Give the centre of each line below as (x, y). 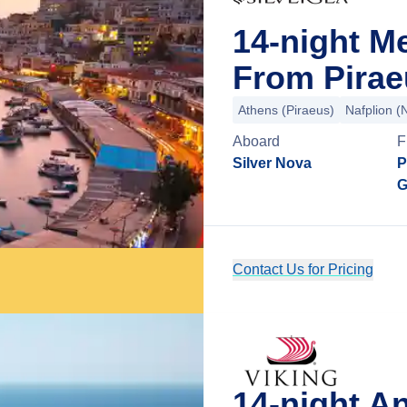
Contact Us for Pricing (303, 269)
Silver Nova (272, 163)
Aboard (256, 141)
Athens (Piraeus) (286, 110)
